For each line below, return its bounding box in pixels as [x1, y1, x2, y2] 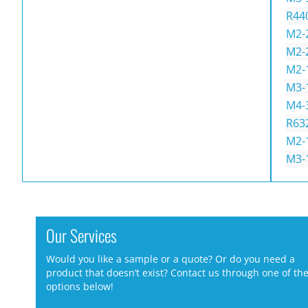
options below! [46, 280, 113, 294]
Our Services [46, 222, 117, 247]
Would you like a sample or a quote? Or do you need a [46, 252, 295, 266]
